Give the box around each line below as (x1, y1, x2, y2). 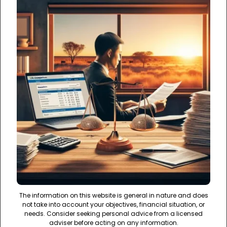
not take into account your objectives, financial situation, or (22, 200, 205, 209)
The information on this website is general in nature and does (19, 191, 208, 200)
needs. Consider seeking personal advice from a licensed (24, 209, 203, 218)
